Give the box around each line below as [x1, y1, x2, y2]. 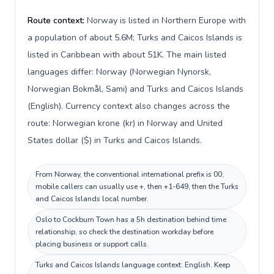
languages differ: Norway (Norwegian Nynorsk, [28, 66, 211, 78]
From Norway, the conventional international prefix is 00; [35, 169, 224, 179]
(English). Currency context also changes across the [28, 100, 230, 112]
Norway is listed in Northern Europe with [87, 15, 246, 26]
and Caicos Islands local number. [35, 194, 149, 204]
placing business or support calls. [35, 239, 149, 249]
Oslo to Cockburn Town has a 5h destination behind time [35, 215, 226, 224]
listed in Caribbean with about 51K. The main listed [28, 49, 226, 61]
